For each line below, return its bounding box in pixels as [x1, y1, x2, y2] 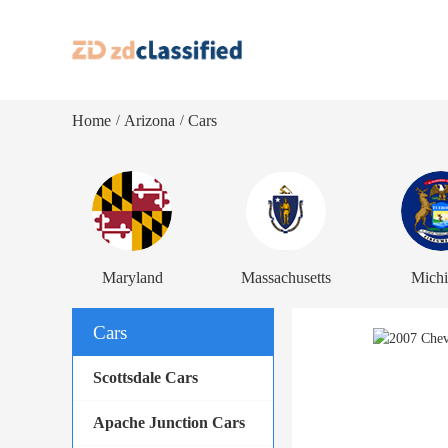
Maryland [101, 269, 163, 286]
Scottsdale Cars [93, 369, 198, 386]
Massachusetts [241, 269, 332, 286]
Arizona [124, 111, 175, 129]
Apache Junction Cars [93, 414, 245, 431]
